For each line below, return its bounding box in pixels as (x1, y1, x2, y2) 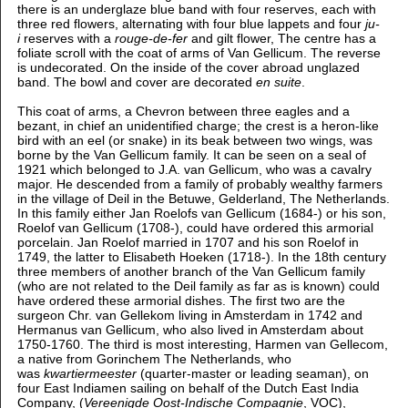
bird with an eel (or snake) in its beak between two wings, (16, 132, 350, 148)
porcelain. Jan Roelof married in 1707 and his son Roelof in (16, 234, 359, 250)
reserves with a (19, 30, 115, 46)
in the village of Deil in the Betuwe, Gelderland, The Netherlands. (16, 190, 390, 206)
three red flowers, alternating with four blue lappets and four (16, 15, 365, 31)
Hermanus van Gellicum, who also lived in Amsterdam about (16, 321, 363, 337)
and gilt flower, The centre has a (187, 30, 376, 46)
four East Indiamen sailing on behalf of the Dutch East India (16, 380, 359, 395)
